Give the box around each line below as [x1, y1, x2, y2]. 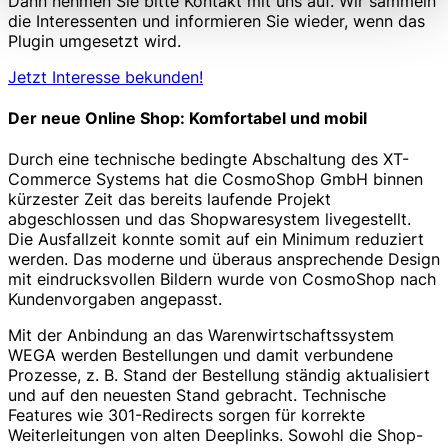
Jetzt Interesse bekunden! [8, 66, 203, 87]
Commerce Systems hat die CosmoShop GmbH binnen [8, 169, 423, 190]
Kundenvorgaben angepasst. [8, 289, 222, 310]
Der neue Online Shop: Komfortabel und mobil [8, 108, 367, 129]
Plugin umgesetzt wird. [8, 30, 181, 51]
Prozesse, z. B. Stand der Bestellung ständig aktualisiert [8, 365, 430, 386]
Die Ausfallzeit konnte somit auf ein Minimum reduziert [8, 229, 424, 250]
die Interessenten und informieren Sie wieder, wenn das [8, 10, 425, 31]
